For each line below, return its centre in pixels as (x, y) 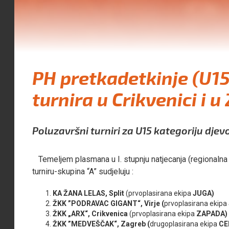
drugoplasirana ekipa (184, 224)
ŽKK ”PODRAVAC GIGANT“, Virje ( (109, 203)
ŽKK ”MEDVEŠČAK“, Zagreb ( (101, 224)
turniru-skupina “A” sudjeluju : (83, 171)
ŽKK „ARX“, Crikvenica (90, 213)
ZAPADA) (211, 213)
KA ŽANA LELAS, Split (89, 193)
